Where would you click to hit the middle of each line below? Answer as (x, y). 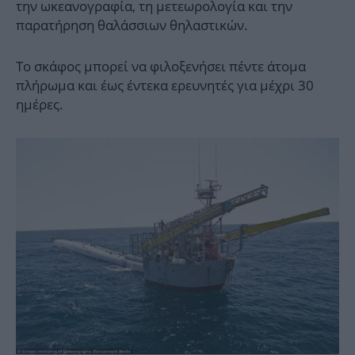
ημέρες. (40, 105)
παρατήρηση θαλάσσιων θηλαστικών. (132, 25)
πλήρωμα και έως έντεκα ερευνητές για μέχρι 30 (165, 86)
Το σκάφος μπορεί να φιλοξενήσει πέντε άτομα (161, 67)
